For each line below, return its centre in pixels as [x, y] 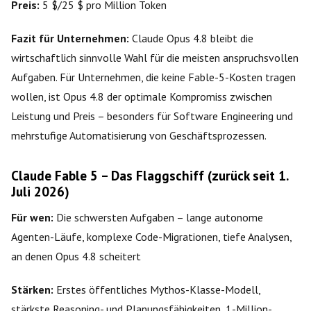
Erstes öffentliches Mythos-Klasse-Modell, [157, 289]
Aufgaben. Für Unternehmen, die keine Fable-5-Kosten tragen [153, 77]
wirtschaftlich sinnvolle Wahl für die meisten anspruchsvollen [155, 57]
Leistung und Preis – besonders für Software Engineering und [152, 116]
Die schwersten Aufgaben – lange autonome [158, 217]
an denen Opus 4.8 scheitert [76, 256]
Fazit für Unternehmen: [70, 38]
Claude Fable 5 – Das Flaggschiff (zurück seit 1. [150, 175]
